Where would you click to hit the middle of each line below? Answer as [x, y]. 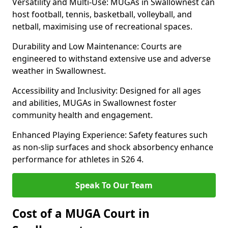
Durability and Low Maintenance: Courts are [97, 46]
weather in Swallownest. [59, 71]
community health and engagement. [82, 115]
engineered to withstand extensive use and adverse [111, 59]
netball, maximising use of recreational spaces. [102, 26]
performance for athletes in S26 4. [78, 159]
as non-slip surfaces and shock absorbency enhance [113, 147]
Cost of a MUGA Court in [81, 213]
